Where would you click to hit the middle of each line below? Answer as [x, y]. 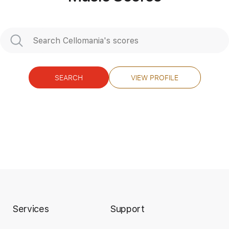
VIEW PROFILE [155, 78]
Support [128, 209]
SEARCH [68, 78]
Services [31, 209]
